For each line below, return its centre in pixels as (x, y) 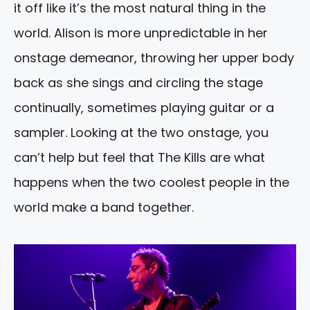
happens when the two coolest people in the (152, 183)
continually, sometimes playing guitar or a (144, 108)
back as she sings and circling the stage (138, 83)
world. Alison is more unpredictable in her (141, 33)
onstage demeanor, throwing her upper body (154, 58)
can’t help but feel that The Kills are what (139, 158)
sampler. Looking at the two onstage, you (141, 133)
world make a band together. (104, 208)
